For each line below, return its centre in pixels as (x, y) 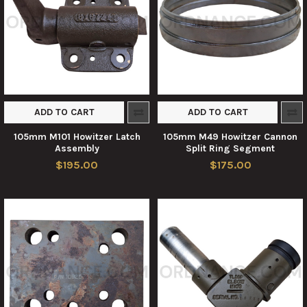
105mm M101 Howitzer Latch (77, 136)
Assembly (77, 148)
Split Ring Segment (230, 148)
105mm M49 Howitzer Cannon (230, 136)
